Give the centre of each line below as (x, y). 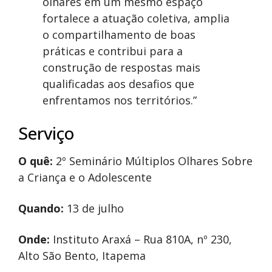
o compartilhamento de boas (119, 35)
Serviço (46, 133)
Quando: (41, 209)
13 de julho (94, 209)
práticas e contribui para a (113, 51)
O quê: (36, 161)
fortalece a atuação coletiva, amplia (136, 19)
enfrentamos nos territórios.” (120, 100)
